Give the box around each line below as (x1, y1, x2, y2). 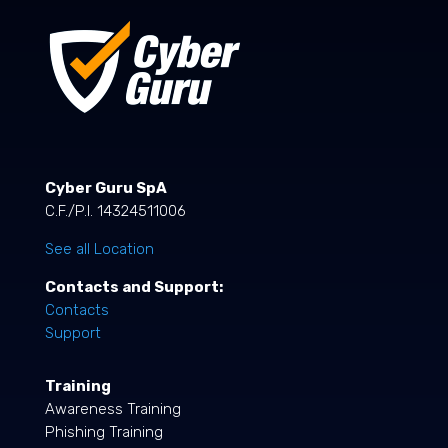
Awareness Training (44, 400, 181, 419)
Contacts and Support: (44, 278, 223, 297)
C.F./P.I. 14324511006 (44, 202, 186, 221)
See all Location (44, 240, 154, 259)
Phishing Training (44, 423, 163, 442)
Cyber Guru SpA (44, 179, 167, 198)
